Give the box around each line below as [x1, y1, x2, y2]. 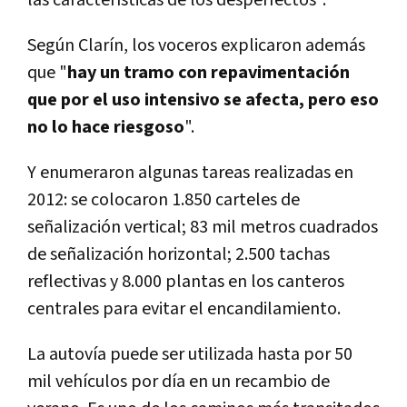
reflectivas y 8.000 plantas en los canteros [27, 269, 344, 293]
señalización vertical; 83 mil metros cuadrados [27, 214, 378, 239]
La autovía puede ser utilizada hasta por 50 [27, 342, 352, 366]
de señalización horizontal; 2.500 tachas [27, 242, 330, 266]
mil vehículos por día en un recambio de [27, 369, 330, 393]
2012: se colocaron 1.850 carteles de [27, 187, 300, 212]
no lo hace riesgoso [27, 114, 184, 139]
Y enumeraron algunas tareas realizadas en [27, 160, 353, 184]
